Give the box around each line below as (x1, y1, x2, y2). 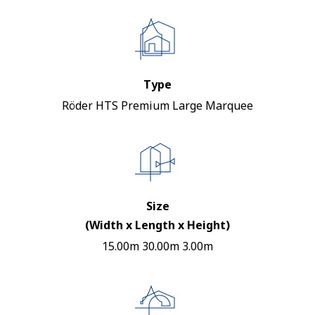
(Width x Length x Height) (85, 217, 230, 233)
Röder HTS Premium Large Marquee (62, 98, 253, 113)
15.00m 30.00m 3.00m (102, 238, 213, 254)
